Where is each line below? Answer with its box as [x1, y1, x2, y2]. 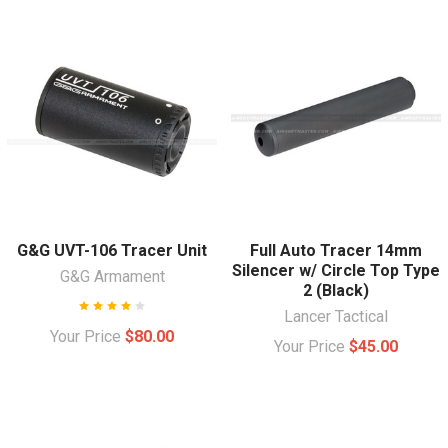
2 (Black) [303, 280, 369, 300]
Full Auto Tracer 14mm [250, 240, 422, 260]
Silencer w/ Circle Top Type [232, 260, 440, 280]
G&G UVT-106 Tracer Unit [17, 240, 207, 260]
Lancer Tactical [284, 306, 388, 326]
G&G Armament [59, 266, 165, 286]
